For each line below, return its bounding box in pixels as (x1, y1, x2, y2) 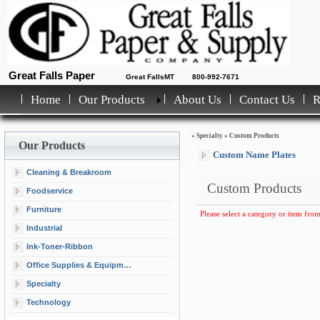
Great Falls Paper (9, 69, 95, 81)
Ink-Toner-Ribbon (26, 241, 93, 251)
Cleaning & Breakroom (26, 167, 111, 176)
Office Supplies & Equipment (26, 260, 124, 269)
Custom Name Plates (213, 149, 296, 160)
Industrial (26, 223, 62, 232)
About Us (174, 93, 221, 106)
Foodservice (26, 186, 73, 195)
